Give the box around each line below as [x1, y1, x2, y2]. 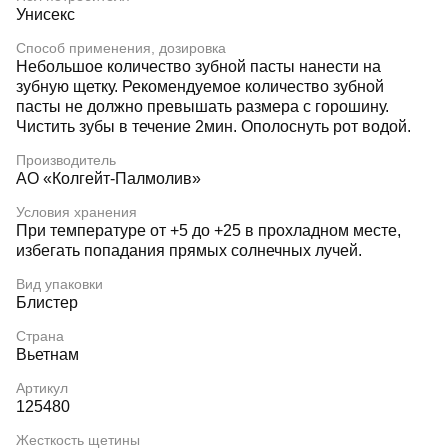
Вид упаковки [16, 276, 103, 292]
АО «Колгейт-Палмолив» [16, 170, 201, 187]
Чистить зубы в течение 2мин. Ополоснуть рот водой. [16, 118, 411, 135]
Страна [16, 328, 64, 344]
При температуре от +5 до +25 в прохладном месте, [16, 222, 401, 239]
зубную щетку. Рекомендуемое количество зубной [16, 78, 384, 95]
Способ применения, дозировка [16, 40, 226, 56]
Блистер [16, 294, 78, 311]
